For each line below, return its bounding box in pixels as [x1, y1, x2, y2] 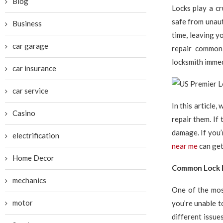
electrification [12, 131, 59, 140]
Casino [12, 109, 35, 117]
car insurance [12, 64, 56, 73]
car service [12, 86, 48, 95]
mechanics [12, 176, 46, 185]
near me [171, 141, 198, 150]
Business [12, 19, 42, 28]
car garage [12, 41, 48, 50]
